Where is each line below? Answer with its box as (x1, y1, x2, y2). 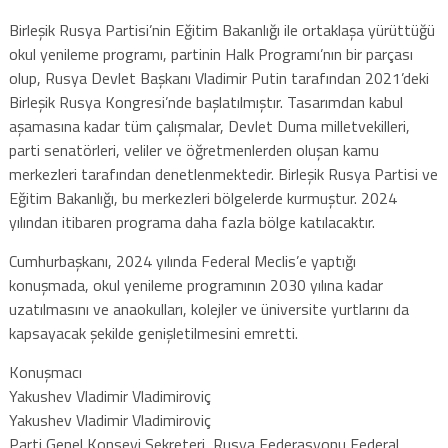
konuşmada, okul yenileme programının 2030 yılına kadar (8, 272, 383, 297)
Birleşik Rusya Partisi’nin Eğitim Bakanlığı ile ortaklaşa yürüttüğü (8, 17, 435, 42)
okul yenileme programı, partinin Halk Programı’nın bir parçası (8, 41, 413, 66)
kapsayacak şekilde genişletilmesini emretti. (8, 320, 298, 345)
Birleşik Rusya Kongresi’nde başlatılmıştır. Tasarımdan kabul (8, 89, 403, 114)
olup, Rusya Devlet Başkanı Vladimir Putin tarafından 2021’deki (8, 65, 429, 90)
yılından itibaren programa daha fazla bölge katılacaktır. (8, 209, 375, 234)
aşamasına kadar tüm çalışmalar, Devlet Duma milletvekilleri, (8, 113, 410, 138)
